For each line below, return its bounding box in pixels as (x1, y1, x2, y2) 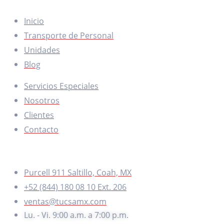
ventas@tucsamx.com (24, 196, 106, 207)
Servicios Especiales (24, 80, 98, 92)
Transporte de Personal (24, 30, 113, 41)
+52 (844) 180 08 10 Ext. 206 (24, 181, 126, 193)
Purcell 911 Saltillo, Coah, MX (24, 167, 131, 178)
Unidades (24, 44, 60, 56)
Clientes (24, 109, 54, 121)
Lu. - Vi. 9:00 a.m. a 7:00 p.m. (24, 209, 128, 221)
